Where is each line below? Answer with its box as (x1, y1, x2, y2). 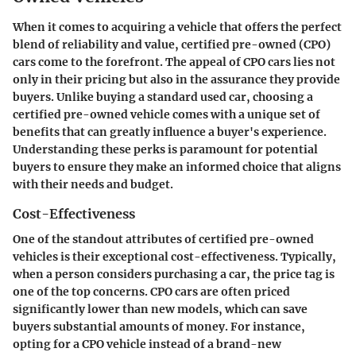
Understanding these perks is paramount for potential (13, 141, 318, 157)
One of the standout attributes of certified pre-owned (13, 232, 314, 247)
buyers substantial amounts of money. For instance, (13, 319, 305, 335)
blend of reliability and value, (13, 37, 181, 52)
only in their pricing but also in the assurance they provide (13, 72, 340, 87)
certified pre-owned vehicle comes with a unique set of (13, 106, 320, 122)
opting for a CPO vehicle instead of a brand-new (13, 337, 281, 352)
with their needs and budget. (13, 176, 173, 192)
